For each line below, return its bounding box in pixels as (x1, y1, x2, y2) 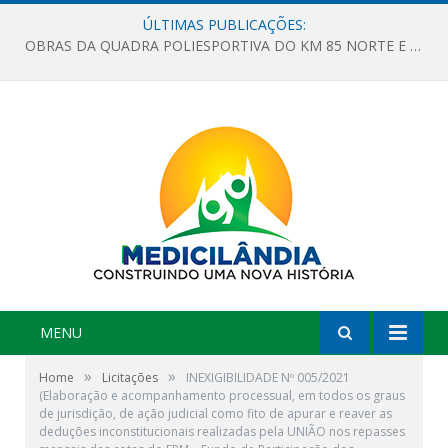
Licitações (102, 369, 158, 386)
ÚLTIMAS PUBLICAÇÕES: (142, 15, 306, 34)
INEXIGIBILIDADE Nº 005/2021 (186, 369, 350, 386)
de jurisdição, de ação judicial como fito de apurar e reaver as (39, 405, 392, 422)
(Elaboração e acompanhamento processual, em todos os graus (39, 387, 405, 404)
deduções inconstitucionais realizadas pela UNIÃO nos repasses (39, 423, 405, 440)
